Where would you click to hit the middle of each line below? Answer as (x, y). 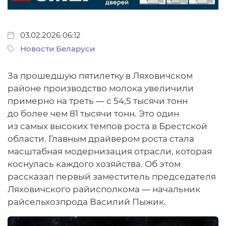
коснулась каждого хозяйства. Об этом (94, 164)
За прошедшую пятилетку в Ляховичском (100, 75)
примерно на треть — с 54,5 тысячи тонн (98, 101)
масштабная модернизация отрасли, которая (110, 151)
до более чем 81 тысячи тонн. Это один (93, 113)
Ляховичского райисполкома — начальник (104, 189)
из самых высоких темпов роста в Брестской (107, 126)
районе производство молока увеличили (101, 88)
